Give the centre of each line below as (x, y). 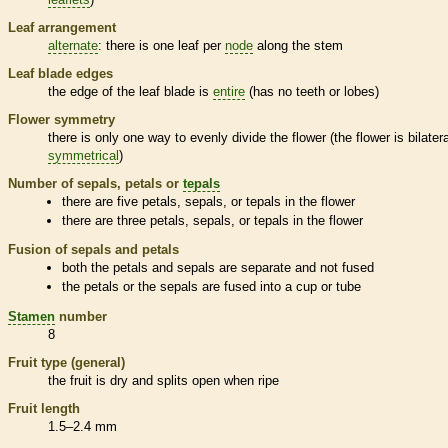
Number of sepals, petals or (95, 183)
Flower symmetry (61, 119)
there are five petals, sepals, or (154, 201)
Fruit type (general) (66, 362)
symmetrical (83, 155)
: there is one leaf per (161, 45)
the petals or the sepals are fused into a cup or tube (212, 287)
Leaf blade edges (60, 73)
